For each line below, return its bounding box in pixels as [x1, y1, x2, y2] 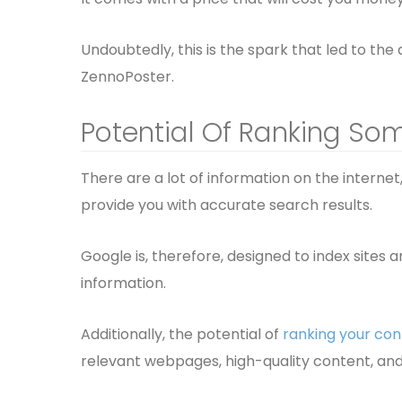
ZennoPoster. [81, 66, 174, 87]
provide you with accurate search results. [81, 195, 372, 215]
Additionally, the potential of [81, 324, 283, 345]
